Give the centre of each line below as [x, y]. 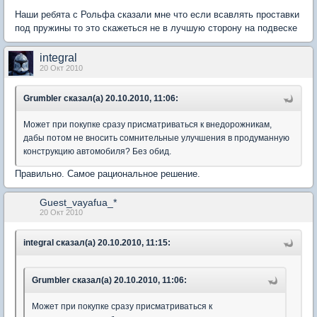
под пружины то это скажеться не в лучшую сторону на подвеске [156, 28]
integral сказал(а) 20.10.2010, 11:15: [97, 243]
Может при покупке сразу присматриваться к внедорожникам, [148, 125]
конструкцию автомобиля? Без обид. [97, 151]
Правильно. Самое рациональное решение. [108, 174]
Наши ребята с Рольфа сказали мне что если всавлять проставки [157, 15]
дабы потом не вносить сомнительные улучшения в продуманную [156, 138]
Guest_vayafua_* [78, 202]
